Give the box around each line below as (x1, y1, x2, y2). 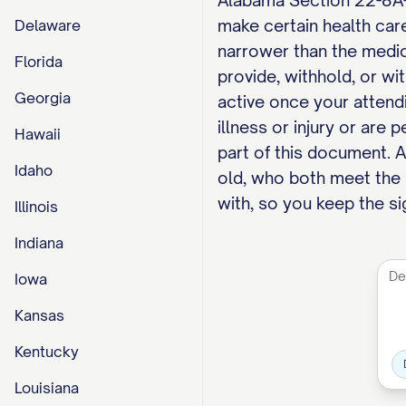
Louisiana (14, 379, 79, 397)
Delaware (14, 16, 81, 34)
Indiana (14, 234, 63, 252)
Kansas (14, 306, 64, 324)
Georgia (14, 89, 71, 107)
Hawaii (14, 125, 61, 143)
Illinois (14, 198, 58, 216)
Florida (14, 53, 63, 71)
